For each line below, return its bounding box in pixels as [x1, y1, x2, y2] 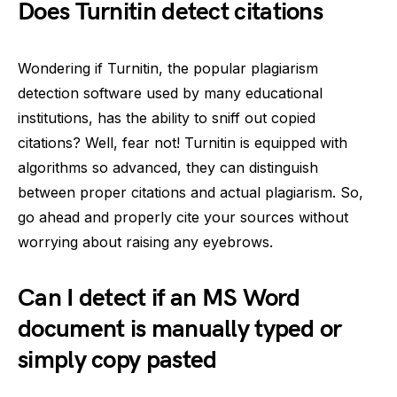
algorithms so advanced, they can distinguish [18, 159, 318, 176]
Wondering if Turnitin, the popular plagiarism [18, 59, 318, 77]
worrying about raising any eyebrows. [18, 233, 273, 251]
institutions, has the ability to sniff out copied [18, 109, 315, 127]
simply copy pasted [18, 346, 217, 375]
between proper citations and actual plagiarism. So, [18, 183, 363, 201]
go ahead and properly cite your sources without [18, 208, 348, 226]
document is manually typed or [18, 315, 342, 344]
